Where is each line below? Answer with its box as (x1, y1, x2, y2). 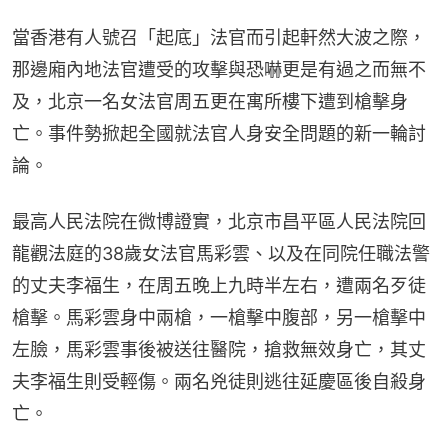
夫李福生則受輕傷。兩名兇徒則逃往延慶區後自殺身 (12, 371, 426, 393)
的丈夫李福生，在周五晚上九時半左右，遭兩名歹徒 (12, 275, 426, 297)
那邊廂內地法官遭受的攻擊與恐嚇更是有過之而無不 (12, 59, 426, 81)
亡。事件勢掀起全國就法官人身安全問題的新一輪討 (12, 123, 426, 145)
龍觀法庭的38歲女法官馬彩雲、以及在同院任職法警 (12, 243, 430, 265)
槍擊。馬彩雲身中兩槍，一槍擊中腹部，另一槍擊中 (12, 307, 426, 329)
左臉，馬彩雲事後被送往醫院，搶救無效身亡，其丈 (12, 339, 426, 361)
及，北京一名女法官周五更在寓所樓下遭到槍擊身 (12, 91, 408, 113)
